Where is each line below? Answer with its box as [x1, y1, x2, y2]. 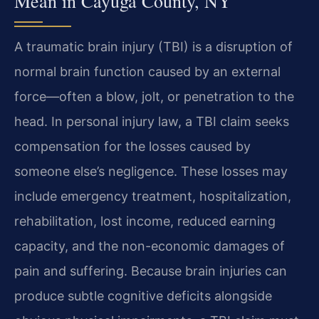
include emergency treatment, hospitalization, [14, 189, 291, 204]
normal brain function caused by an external [14, 64, 281, 80]
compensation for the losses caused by [14, 139, 251, 155]
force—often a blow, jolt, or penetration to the [14, 89, 294, 105]
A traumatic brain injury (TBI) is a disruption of [14, 39, 293, 55]
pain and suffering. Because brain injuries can [14, 263, 287, 279]
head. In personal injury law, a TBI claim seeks [14, 114, 289, 130]
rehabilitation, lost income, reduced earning [14, 214, 276, 229]
